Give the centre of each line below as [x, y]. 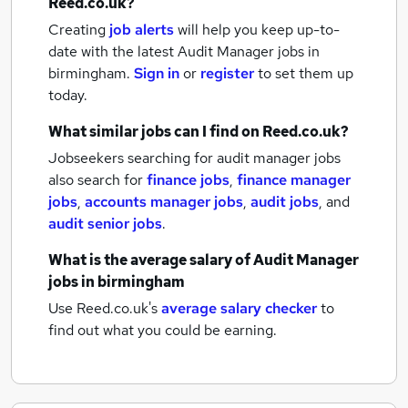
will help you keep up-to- [259, 30]
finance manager [294, 180]
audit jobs [285, 202]
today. [68, 95]
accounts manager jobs [164, 202]
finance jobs [188, 180]
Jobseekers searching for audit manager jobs [194, 158]
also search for [97, 180]
